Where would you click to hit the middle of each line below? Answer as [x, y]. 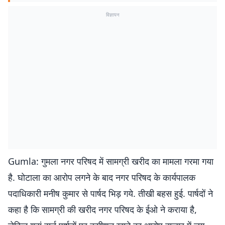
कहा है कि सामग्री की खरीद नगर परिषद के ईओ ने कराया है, [102, 209]
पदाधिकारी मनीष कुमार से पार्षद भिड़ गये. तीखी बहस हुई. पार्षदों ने [110, 193]
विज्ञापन [113, 15]
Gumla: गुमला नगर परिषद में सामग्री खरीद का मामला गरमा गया [111, 161]
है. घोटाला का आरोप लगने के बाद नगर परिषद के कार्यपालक [102, 177]
